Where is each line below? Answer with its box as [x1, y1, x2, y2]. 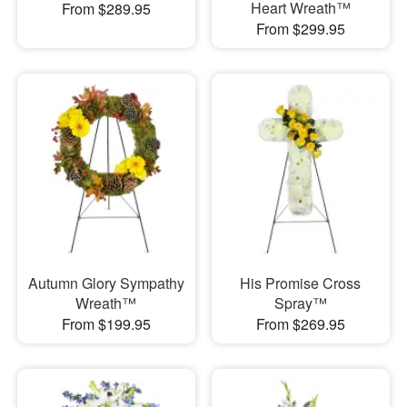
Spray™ [273, 293, 327, 314]
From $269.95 [255, 313, 345, 335]
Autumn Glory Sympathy [27, 273, 184, 294]
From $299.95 [255, 17, 345, 39]
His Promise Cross [240, 273, 362, 294]
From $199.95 [61, 313, 151, 335]
